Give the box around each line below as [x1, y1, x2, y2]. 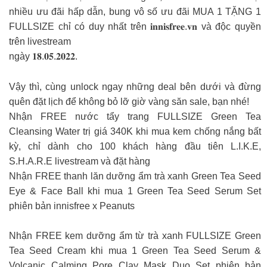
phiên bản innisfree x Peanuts [9, 200, 135, 211]
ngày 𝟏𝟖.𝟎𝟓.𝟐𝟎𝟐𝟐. [9, 51, 77, 62]
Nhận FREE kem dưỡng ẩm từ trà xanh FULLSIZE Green [9, 231, 261, 241]
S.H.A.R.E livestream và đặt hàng [9, 156, 150, 166]
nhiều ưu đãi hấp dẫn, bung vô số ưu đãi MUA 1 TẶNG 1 [9, 7, 261, 17]
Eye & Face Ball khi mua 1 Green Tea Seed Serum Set [9, 185, 261, 196]
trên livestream [9, 36, 71, 47]
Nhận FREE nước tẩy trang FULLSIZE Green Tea [9, 111, 261, 122]
